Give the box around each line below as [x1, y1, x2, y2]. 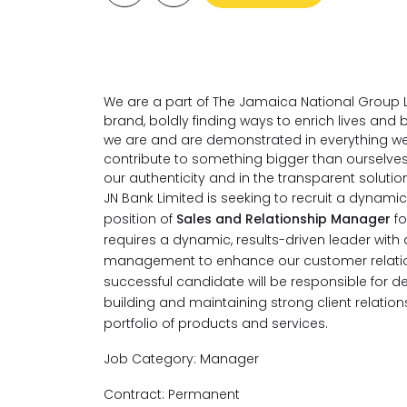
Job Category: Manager [104, 350, 259, 368]
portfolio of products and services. [104, 314, 328, 333]
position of [104, 210, 176, 228]
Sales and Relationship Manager [176, 210, 394, 228]
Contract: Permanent [104, 385, 240, 403]
